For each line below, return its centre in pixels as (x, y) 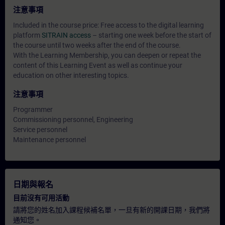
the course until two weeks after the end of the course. (97, 45)
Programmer (33, 109)
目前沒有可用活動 (41, 198)
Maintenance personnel (49, 140)
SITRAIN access (66, 35)
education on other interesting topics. (71, 75)
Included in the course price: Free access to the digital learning (108, 25)
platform (27, 35)
